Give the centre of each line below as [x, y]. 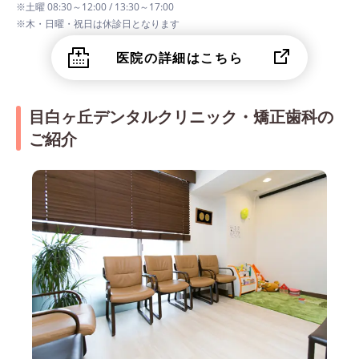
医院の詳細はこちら [179, 58]
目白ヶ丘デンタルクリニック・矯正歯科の [181, 117]
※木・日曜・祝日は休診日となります [98, 24]
